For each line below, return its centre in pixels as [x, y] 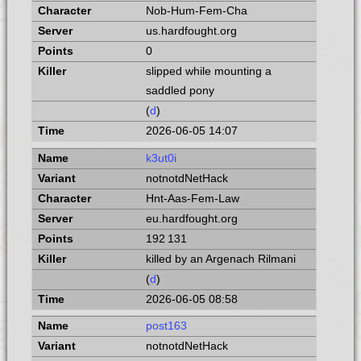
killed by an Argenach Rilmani [220, 259]
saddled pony [180, 90]
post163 [166, 326]
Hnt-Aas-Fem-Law [192, 198]
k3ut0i [161, 158]
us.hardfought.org [191, 31]
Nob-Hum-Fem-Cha [196, 10]
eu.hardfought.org [191, 218]
